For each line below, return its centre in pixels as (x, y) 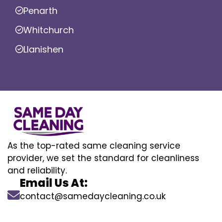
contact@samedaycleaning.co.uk (93, 196)
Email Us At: (54, 183)
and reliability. (37, 171)
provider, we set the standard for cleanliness (103, 158)
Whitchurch (49, 30)
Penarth (40, 10)
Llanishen (43, 49)
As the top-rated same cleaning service (94, 146)
